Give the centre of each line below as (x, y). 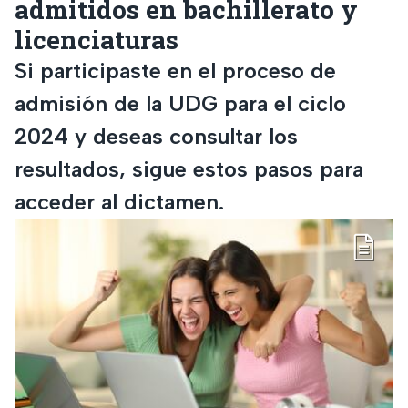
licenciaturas (97, 39)
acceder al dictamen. (119, 201)
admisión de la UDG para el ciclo (180, 103)
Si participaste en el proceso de (175, 70)
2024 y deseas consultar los (156, 136)
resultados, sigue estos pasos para (189, 168)
